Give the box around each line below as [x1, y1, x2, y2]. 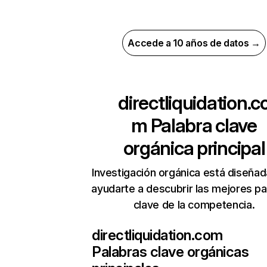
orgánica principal [123, 136, 265, 160]
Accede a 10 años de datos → [128, 37, 260, 49]
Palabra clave [147, 114, 257, 137]
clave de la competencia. [133, 198, 255, 211]
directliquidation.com [92, 226, 223, 244]
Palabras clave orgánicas [92, 243, 249, 260]
